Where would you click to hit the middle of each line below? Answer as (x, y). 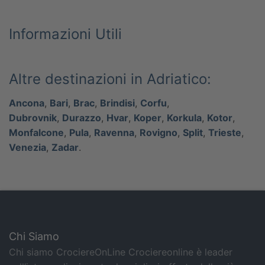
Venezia (28, 148)
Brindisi (117, 103)
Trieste (225, 133)
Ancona (27, 103)
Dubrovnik (33, 118)
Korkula (184, 118)
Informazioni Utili (65, 34)
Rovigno (159, 133)
